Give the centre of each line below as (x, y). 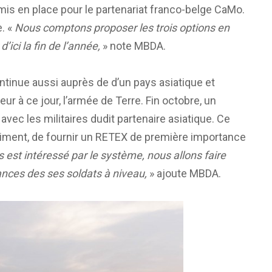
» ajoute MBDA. (184, 174)
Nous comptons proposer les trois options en (122, 28)
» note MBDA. (134, 46)
